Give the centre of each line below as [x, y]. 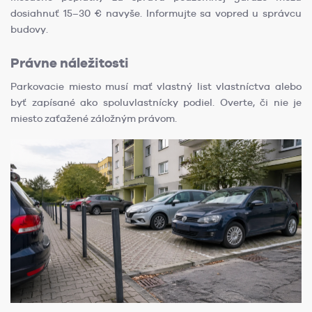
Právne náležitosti [70, 63]
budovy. [29, 29]
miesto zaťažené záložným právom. [94, 118]
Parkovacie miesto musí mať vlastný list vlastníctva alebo [156, 86]
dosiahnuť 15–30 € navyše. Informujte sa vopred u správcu [156, 13]
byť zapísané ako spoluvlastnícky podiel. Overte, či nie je [156, 102]
